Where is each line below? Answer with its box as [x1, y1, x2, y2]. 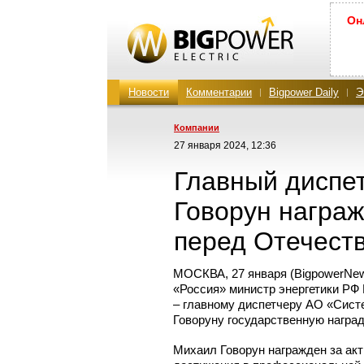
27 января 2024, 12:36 [174, 140, 276, 151]
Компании [174, 123, 219, 132]
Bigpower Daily [269, 86, 339, 98]
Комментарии [186, 86, 252, 98]
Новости [128, 86, 169, 98]
